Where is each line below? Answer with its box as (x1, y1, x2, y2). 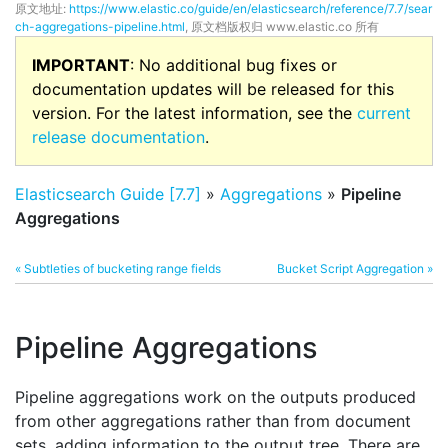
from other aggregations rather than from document (15, 411, 411, 431)
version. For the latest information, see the (32, 103, 357, 123)
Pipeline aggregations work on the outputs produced (15, 387, 416, 407)
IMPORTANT (32, 55, 130, 75)
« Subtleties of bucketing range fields (15, 261, 221, 276)
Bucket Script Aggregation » (277, 261, 433, 276)
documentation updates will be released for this (32, 79, 394, 99)
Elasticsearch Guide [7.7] (15, 184, 201, 204)
